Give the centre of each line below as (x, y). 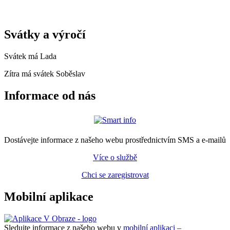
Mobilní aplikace (49, 196)
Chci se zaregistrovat (115, 175)
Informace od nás (50, 95)
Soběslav (71, 73)
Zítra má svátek (30, 73)
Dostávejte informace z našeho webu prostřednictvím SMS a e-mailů (115, 140)
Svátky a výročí (45, 35)
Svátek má (22, 56)
